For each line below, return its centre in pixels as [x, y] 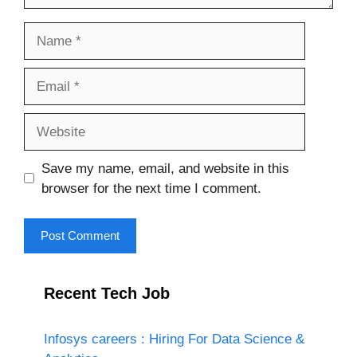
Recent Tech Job [107, 293]
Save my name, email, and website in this [165, 168]
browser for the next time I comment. [151, 188]
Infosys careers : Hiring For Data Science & [174, 339]
